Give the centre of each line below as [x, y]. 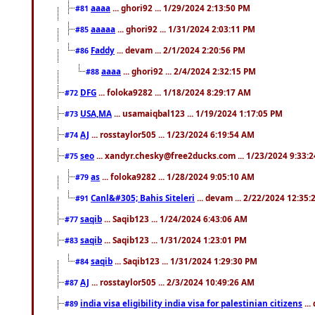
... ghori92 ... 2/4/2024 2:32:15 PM [188, 71]
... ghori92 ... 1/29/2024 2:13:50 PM [180, 7]
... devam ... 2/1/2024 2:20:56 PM [180, 50]
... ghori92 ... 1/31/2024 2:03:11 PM [185, 28]
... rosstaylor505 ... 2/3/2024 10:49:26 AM [172, 282]
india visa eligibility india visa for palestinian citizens [191, 303]
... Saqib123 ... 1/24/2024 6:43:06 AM [175, 218]
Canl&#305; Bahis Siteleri [143, 197]
